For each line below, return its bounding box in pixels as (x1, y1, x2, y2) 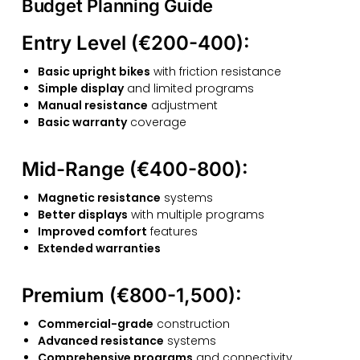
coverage (126, 113, 186, 130)
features (146, 223, 198, 239)
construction (153, 315, 230, 332)
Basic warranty (37, 113, 127, 130)
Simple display (37, 80, 124, 96)
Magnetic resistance (37, 189, 161, 206)
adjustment (147, 96, 218, 113)
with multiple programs (127, 206, 264, 223)
